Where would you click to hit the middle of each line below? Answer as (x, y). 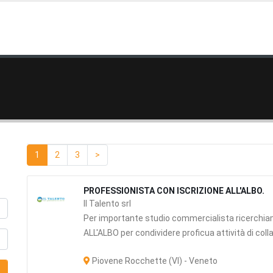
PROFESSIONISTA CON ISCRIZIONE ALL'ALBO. (174, 191)
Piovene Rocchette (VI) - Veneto (154, 261)
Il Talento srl (108, 204)
